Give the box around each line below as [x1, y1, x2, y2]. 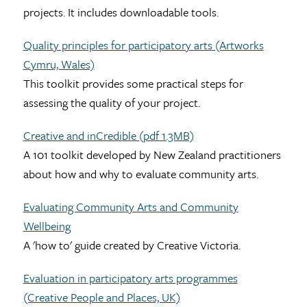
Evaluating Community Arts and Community [23, 198, 238, 216]
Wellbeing [23, 217, 71, 235]
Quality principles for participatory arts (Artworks [23, 36, 264, 54]
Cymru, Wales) [23, 56, 95, 73]
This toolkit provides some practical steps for [23, 75, 243, 93]
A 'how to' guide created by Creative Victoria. [23, 236, 241, 254]
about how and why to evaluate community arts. [23, 165, 258, 183]
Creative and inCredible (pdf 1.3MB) [23, 127, 194, 145]
